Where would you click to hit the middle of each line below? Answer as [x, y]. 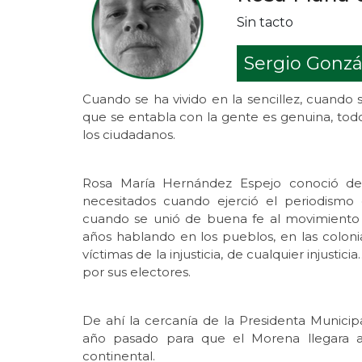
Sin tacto [265, 22]
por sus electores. [137, 271]
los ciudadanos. [129, 134]
